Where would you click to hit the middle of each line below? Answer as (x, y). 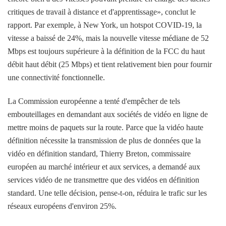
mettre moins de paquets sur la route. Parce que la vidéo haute (105, 128)
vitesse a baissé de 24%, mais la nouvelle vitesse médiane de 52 (108, 38)
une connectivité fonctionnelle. (56, 78)
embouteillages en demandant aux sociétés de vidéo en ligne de (108, 115)
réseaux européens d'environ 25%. (62, 206)
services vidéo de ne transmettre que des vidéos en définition (103, 180)
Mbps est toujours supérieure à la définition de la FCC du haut (106, 51)
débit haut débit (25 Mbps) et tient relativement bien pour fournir (110, 65)
